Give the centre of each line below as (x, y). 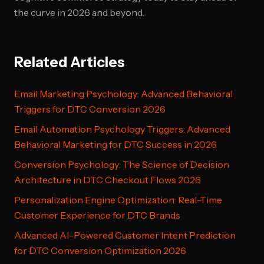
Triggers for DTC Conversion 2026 (90, 109)
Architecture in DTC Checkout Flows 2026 (108, 180)
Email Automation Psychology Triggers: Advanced (122, 129)
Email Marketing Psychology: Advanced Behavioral (123, 94)
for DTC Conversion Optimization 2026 (100, 250)
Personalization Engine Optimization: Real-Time (118, 200)
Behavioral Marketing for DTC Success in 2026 (115, 144)
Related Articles (70, 62)
